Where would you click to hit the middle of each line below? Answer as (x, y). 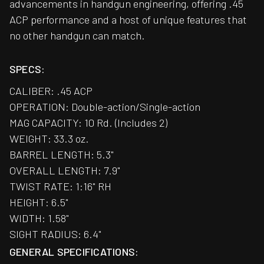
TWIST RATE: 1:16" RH (60, 187)
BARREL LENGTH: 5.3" (62, 155)
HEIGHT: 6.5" (39, 202)
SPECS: (27, 69)
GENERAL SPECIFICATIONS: (74, 252)
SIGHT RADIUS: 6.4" (55, 234)
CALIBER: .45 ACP (51, 91)
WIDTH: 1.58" (39, 218)
